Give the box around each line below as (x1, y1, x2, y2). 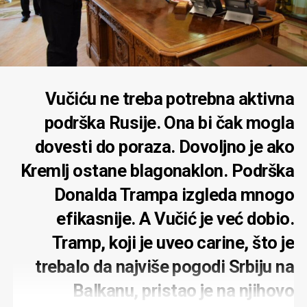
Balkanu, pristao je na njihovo (72, 280, 295, 301)
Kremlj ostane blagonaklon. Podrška (20, 160, 295, 181)
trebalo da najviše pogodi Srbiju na (35, 256, 295, 277)
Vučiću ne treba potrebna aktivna (45, 88, 295, 109)
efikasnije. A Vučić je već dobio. (56, 208, 295, 229)
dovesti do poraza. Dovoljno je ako (34, 136, 295, 157)
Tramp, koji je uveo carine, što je (51, 232, 295, 253)
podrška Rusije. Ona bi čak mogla (44, 112, 295, 133)
